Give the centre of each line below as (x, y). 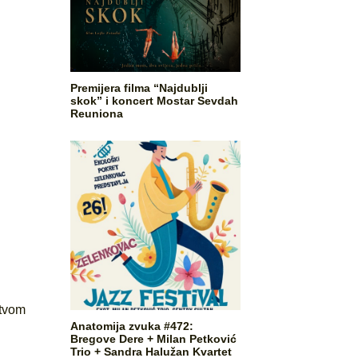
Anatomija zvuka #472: (132, 326)
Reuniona (97, 113)
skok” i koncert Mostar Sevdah (155, 100)
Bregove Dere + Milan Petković (154, 338)
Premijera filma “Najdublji (139, 88)
